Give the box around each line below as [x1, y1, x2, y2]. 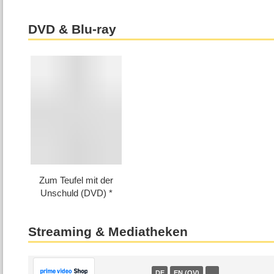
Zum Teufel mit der [39, 175, 114, 186]
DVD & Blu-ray [28, 21, 117, 37]
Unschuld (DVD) [40, 188, 106, 199]
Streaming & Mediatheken [28, 224, 188, 239]
